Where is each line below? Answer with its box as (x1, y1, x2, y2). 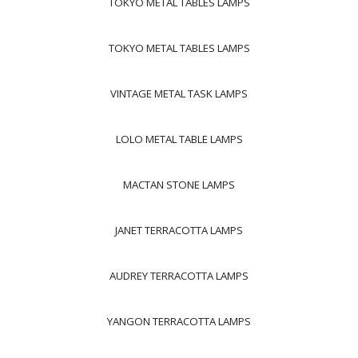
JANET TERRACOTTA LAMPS (115, 223, 243, 237)
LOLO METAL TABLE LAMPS (115, 132, 243, 146)
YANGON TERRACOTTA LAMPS (107, 314, 251, 328)
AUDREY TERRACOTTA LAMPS (109, 268, 249, 283)
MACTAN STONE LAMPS (123, 177, 235, 192)
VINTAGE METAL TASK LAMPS (110, 86, 248, 101)
